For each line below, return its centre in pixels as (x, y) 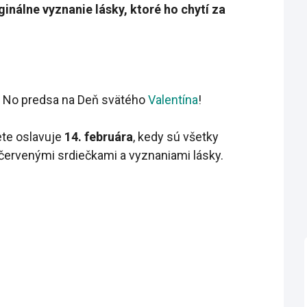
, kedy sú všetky (176, 137)
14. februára (99, 137)
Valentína (173, 100)
